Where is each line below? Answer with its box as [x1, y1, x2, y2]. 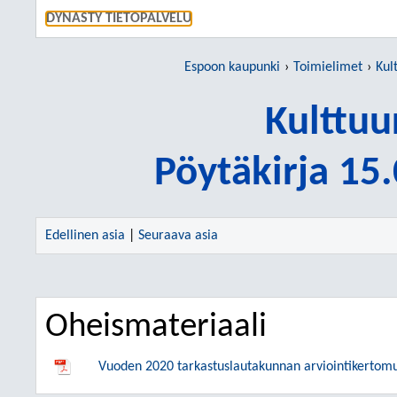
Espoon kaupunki [184, 60, 280, 74]
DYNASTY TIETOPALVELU [46, 12, 191, 26]
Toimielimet [293, 60, 362, 74]
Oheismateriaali [45, 310, 267, 345]
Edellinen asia [45, 229, 125, 243]
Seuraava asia [138, 229, 218, 243]
